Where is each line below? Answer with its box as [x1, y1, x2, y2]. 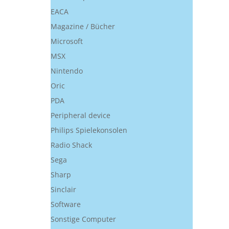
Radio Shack [51, 140, 92, 150]
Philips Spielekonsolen [51, 125, 127, 135]
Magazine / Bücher [51, 21, 115, 31]
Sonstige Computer [51, 214, 116, 224]
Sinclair [51, 185, 76, 194]
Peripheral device [51, 110, 110, 120]
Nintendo [51, 66, 83, 76]
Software [51, 199, 81, 209]
